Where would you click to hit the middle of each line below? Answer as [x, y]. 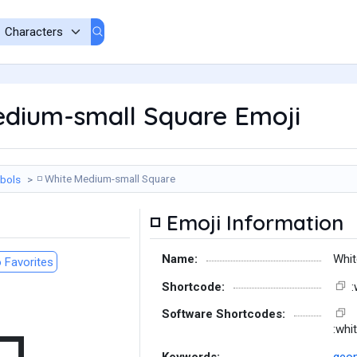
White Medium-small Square [109, 178]
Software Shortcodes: [224, 314]
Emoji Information [252, 223]
